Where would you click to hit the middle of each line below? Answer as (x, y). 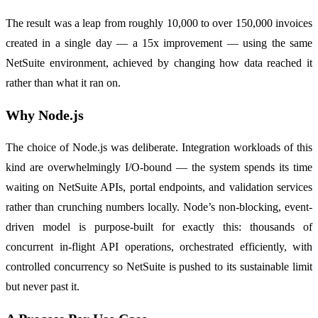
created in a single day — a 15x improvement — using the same (159, 43)
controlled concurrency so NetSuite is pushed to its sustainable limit (159, 267)
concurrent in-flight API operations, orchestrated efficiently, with (159, 247)
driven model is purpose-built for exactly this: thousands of (159, 227)
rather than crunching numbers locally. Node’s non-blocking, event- (159, 207)
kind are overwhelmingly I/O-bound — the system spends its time (159, 168)
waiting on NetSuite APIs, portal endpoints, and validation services (159, 187)
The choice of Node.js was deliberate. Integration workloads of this (159, 148)
